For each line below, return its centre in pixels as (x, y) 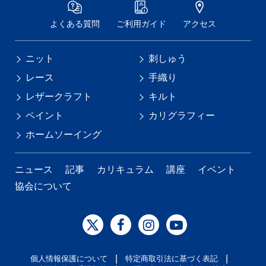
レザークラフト (59, 96)
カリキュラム (126, 169)
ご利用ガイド (141, 23)
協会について (44, 186)
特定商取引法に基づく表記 (171, 258)
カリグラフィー (181, 115)
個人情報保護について (69, 258)
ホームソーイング (64, 134)
